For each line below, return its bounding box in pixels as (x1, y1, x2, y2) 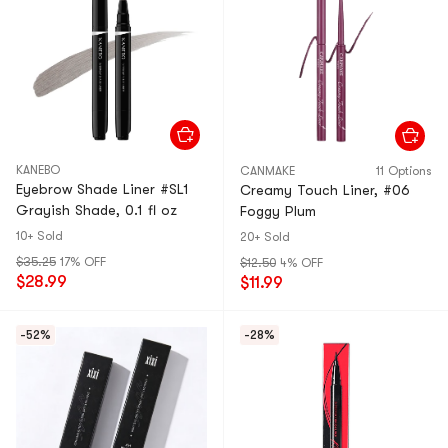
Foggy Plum (240, 203, 316, 219)
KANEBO (16, 163, 60, 177)
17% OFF (60, 255, 106, 269)
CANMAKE (240, 164, 295, 178)
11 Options (376, 164, 432, 178)
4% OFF (280, 256, 323, 270)
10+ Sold (16, 229, 63, 243)
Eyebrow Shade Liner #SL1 (16, 181, 189, 197)
